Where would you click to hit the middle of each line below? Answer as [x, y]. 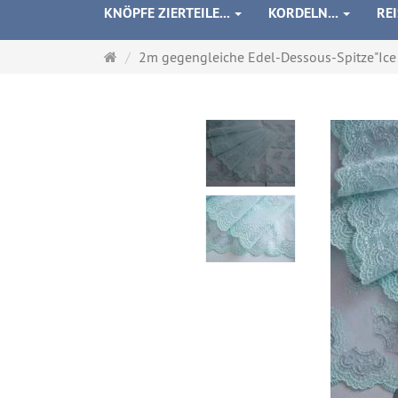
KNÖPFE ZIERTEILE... [168, 13]
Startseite [145, 56]
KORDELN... [305, 13]
